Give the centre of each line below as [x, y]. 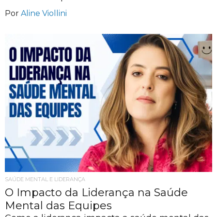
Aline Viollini [44, 13]
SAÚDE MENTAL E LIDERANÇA [45, 179]
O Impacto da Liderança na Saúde [96, 192]
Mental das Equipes [58, 205]
